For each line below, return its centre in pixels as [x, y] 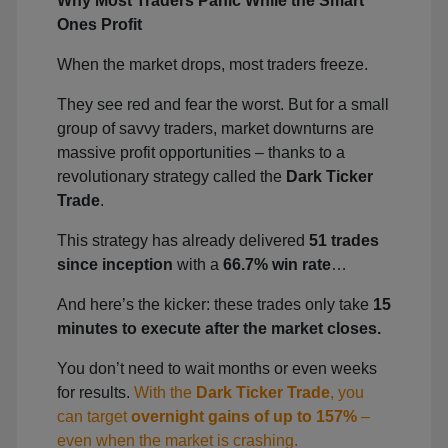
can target [94, 416]
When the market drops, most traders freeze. [212, 64]
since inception [115, 264]
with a [198, 264]
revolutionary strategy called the [171, 176]
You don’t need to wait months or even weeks [217, 368]
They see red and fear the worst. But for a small [223, 104]
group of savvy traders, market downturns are [215, 128]
